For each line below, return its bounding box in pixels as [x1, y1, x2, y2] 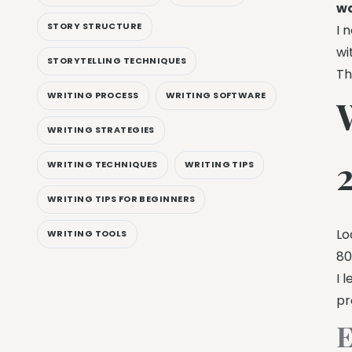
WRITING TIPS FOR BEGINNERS [47, 192, 196, 206]
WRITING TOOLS [47, 227, 127, 240]
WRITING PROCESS [47, 89, 139, 102]
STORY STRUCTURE [47, 20, 142, 33]
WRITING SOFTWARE [165, 89, 266, 102]
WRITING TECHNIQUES [47, 158, 158, 171]
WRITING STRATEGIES [47, 123, 155, 137]
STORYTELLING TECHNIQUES [47, 54, 187, 68]
